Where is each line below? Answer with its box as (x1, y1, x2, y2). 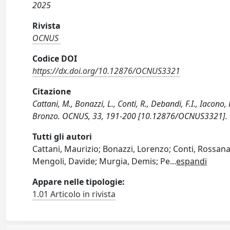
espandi (176, 156, 207, 167)
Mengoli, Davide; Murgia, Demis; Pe (32, 156, 170, 167)
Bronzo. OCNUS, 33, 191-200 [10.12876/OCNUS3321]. (32, 110, 228, 122)
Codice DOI (32, 53, 78, 65)
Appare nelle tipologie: (32, 176, 125, 188)
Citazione (32, 86, 71, 98)
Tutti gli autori (32, 131, 92, 143)
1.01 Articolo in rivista (32, 188, 116, 200)
